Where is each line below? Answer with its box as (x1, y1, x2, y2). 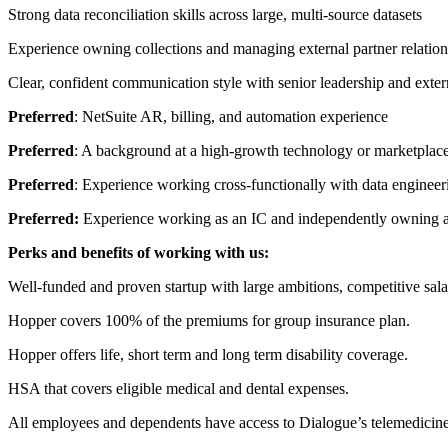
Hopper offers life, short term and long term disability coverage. (8, 346, 408, 363)
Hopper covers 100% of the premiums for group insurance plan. (8, 312, 410, 329)
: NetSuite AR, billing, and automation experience (74, 108, 388, 125)
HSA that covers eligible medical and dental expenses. (8, 380, 349, 397)
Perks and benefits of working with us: (8, 244, 269, 261)
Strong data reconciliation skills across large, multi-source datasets (8, 6, 422, 23)
